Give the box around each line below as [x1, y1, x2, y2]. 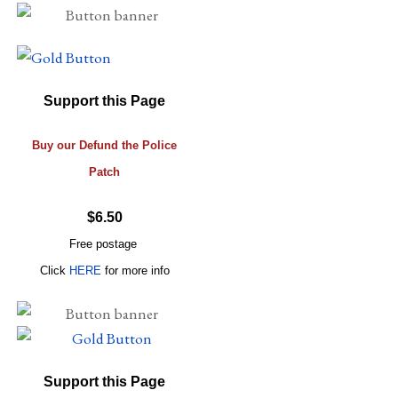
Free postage [68, 236, 140, 251]
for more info [100, 263, 170, 277]
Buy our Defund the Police [32, 138, 178, 152]
